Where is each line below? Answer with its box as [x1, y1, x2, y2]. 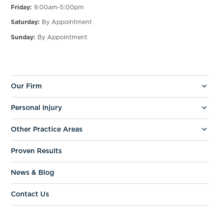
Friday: [11, 3, 32, 11]
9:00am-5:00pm [32, 3, 84, 11]
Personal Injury [11, 104, 62, 112]
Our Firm [11, 82, 42, 90]
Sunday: [11, 33, 36, 41]
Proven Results [11, 147, 62, 155]
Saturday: [11, 18, 40, 26]
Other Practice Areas [11, 125, 83, 134]
